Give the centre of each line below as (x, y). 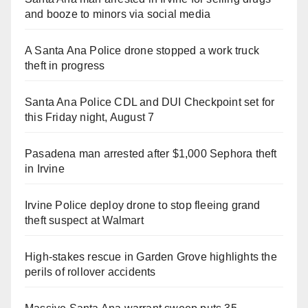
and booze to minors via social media (118, 14)
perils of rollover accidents (90, 272)
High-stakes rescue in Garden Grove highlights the (151, 256)
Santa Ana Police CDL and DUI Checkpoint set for (150, 102)
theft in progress (65, 65)
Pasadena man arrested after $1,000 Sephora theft (151, 153)
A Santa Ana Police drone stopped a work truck (142, 50)
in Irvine (45, 168)
